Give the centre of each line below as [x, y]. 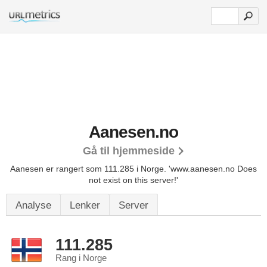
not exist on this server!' [133, 180]
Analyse [33, 205]
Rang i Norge [81, 258]
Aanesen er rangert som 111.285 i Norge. [89, 169]
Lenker [85, 205]
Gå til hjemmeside [128, 151]
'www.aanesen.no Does [213, 169]
